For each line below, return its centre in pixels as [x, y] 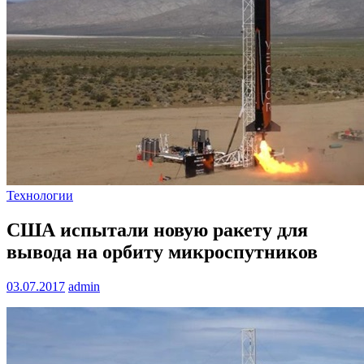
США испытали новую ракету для [157, 230]
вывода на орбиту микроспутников [162, 252]
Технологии [40, 196]
